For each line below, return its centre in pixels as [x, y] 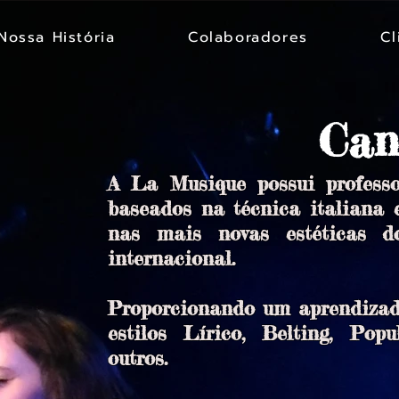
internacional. [171, 258]
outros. [138, 358]
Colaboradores [248, 37]
